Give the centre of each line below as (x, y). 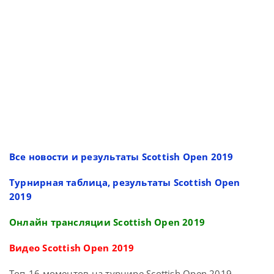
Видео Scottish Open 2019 (72, 247)
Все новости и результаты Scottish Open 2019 (121, 156)
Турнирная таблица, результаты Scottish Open (125, 182)
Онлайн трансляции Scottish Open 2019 (107, 222)
